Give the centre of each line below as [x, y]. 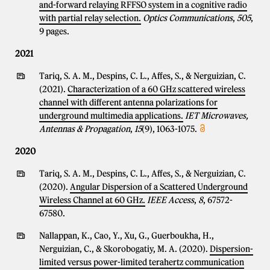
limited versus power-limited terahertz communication [142, 262]
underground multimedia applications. [111, 116]
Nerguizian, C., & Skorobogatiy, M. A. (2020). [124, 249]
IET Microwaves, [217, 116]
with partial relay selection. [90, 18]
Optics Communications [188, 18]
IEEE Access [171, 200]
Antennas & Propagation [85, 129]
